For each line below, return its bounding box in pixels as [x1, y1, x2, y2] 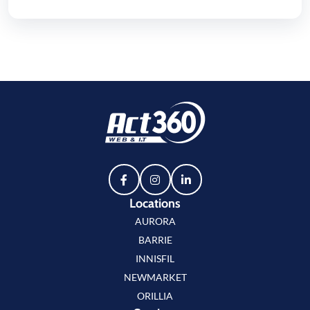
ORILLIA [137, 290, 173, 302]
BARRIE [138, 234, 172, 246]
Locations [129, 196, 181, 212]
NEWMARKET [123, 271, 187, 284]
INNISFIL [136, 253, 174, 265]
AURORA [134, 215, 176, 228]
